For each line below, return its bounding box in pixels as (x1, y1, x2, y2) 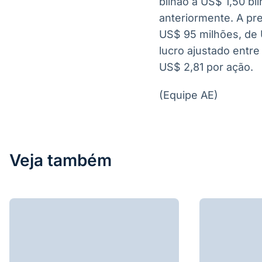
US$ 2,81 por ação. (159, 61, 253, 73)
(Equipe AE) (159, 89, 218, 101)
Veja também (9, 150, 112, 170)
